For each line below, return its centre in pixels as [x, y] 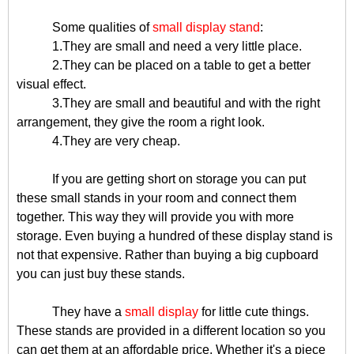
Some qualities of [102, 27]
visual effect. [51, 84]
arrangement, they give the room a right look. [144, 122]
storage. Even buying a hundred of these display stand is [175, 236]
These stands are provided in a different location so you [171, 331]
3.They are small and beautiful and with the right [186, 103]
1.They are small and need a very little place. [177, 46]
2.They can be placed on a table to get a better [181, 65]
